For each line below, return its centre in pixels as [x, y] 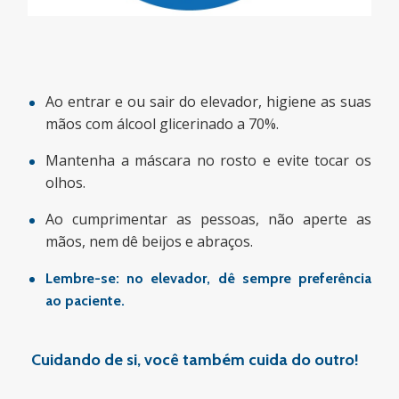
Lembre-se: [86, 279]
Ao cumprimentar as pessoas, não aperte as [208, 220]
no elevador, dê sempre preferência [249, 279]
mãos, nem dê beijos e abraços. [150, 242]
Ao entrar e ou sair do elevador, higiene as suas [208, 102]
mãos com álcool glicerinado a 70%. [163, 124]
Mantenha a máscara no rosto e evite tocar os [208, 161]
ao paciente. [85, 301]
